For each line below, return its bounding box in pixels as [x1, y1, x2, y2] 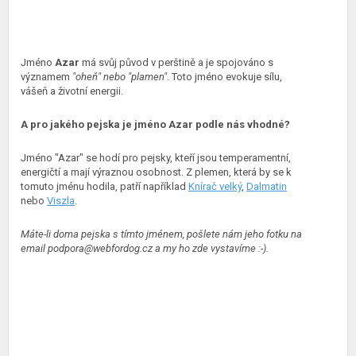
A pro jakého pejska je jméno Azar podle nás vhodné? [21, 118, 290, 130]
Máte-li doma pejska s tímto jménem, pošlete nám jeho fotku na [21, 228, 302, 240]
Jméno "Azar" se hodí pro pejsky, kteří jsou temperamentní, [21, 152, 291, 164]
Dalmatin [246, 180, 287, 192]
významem [21, 71, 72, 83]
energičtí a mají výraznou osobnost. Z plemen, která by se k [21, 166, 292, 178]
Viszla [47, 195, 75, 207]
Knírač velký [188, 180, 242, 192]
